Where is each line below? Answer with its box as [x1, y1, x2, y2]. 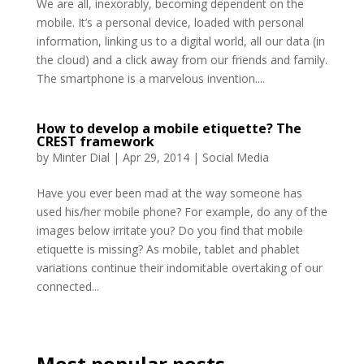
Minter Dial [51, 149, 110, 166]
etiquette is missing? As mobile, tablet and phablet [36, 241, 300, 258]
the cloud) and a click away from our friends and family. [36, 52, 327, 68]
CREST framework [36, 132, 154, 151]
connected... [36, 279, 99, 295]
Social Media [201, 149, 269, 166]
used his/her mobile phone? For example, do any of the [36, 204, 327, 220]
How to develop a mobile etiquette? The [36, 119, 301, 138]
